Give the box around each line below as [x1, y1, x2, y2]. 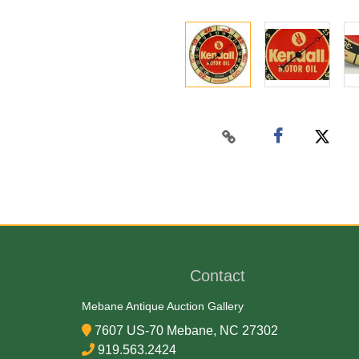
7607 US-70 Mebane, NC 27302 [95, 324, 278, 337]
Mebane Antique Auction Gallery [82, 300, 244, 313]
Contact [190, 267, 246, 284]
